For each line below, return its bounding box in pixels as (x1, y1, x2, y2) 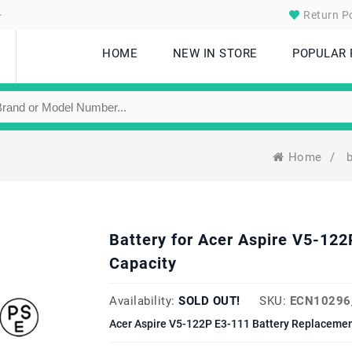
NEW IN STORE (172, 46, 258, 60)
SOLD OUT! (178, 294, 240, 308)
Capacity (109, 254, 177, 273)
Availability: (109, 294, 175, 308)
